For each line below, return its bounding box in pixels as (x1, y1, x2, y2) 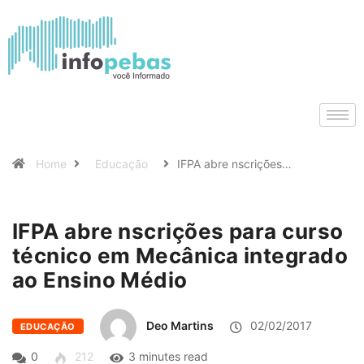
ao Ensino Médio (12, 267, 188, 292)
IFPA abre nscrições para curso (12, 219, 344, 244)
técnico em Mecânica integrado (12, 243, 349, 268)
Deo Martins (145, 318, 214, 333)
